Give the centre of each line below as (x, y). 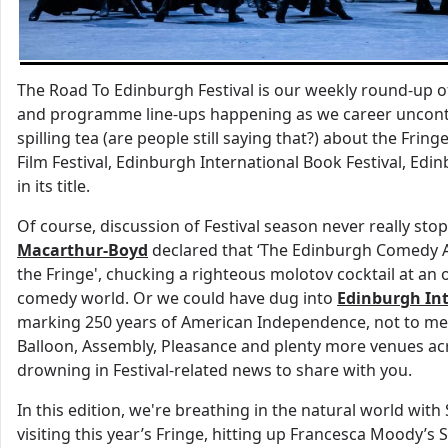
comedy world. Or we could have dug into (177, 297)
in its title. (55, 185)
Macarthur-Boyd (82, 249)
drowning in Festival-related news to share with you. (216, 369)
